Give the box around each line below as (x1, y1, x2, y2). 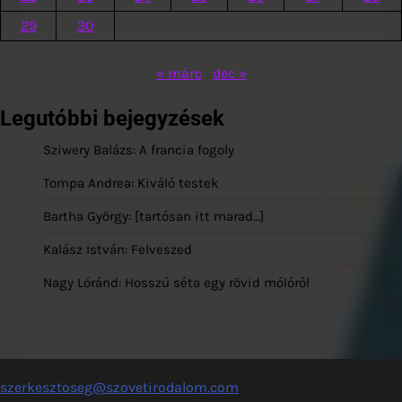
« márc (155, 64, 202, 82)
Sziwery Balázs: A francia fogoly (43, 141, 234, 158)
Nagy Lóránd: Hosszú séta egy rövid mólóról (43, 274, 310, 291)
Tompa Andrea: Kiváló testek (43, 174, 219, 191)
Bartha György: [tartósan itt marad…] (43, 207, 264, 224)
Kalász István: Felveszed (43, 240, 192, 258)
